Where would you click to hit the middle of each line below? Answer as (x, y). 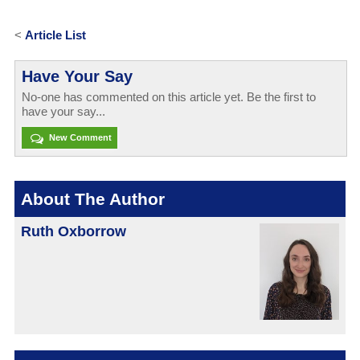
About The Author (92, 198)
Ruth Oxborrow (73, 231)
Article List (55, 35)
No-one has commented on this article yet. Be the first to (168, 97)
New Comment (79, 138)
